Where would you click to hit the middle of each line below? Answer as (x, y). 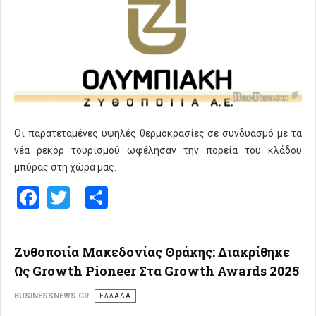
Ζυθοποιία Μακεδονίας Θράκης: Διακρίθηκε (152, 251)
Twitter (104, 196)
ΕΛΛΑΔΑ (115, 296)
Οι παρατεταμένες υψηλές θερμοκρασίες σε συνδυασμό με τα (158, 134)
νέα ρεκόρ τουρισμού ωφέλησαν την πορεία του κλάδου (158, 151)
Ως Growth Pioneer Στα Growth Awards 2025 (157, 271)
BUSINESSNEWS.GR (51, 296)
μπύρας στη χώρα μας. (65, 168)
